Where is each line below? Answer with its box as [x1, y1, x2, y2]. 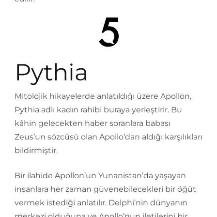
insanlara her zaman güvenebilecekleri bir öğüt [15, 185, 196, 194]
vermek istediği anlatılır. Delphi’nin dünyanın [15, 198, 187, 208]
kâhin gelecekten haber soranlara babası [15, 119, 170, 128]
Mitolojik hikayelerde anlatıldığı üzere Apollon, [15, 92, 191, 101]
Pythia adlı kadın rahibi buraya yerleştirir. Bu [15, 105, 182, 115]
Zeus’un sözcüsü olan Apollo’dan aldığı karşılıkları [15, 132, 202, 142]
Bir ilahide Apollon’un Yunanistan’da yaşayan [15, 171, 186, 181]
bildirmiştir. [15, 146, 58, 155]
